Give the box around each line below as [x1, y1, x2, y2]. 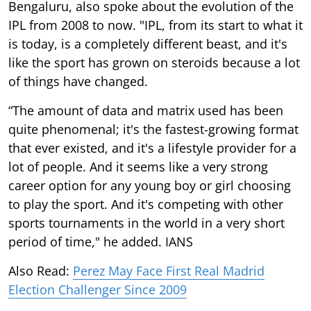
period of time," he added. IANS [8, 233, 193, 250]
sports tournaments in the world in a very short [8, 214, 285, 231]
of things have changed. [8, 72, 148, 90]
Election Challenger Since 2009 [8, 280, 187, 298]
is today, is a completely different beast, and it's [8, 35, 287, 52]
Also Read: [8, 262, 73, 279]
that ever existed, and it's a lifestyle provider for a [8, 139, 296, 156]
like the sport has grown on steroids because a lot [8, 53, 300, 71]
